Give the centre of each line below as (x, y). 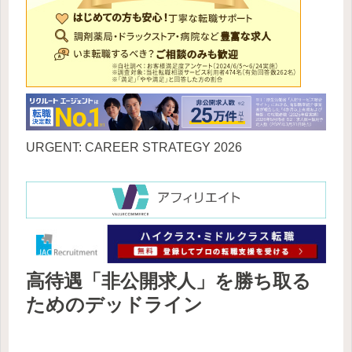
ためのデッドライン (114, 304)
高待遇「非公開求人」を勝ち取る (169, 280)
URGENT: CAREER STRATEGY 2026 (134, 147)
